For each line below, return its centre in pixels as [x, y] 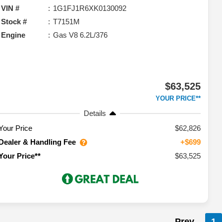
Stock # [14, 21]
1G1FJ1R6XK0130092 [90, 8]
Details [95, 113]
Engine [13, 35]
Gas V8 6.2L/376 [81, 35]
